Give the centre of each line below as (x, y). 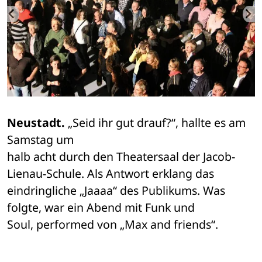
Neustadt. (36, 123)
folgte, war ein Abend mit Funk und (102, 208)
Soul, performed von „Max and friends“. (113, 225)
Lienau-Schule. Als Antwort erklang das (112, 174)
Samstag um (42, 140)
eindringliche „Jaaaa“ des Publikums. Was (116, 191)
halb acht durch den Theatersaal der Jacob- (121, 157)
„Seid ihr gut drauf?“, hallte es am (155, 123)
